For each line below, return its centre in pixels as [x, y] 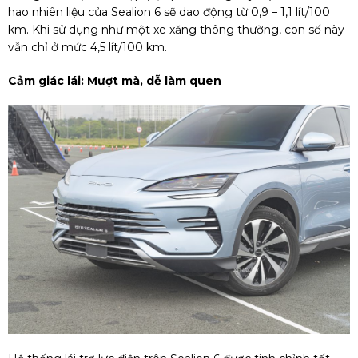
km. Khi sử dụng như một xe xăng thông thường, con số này [176, 30]
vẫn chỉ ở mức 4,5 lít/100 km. [88, 48]
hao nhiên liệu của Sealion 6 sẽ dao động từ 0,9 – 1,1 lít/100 [169, 12]
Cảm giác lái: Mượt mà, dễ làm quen [115, 81]
